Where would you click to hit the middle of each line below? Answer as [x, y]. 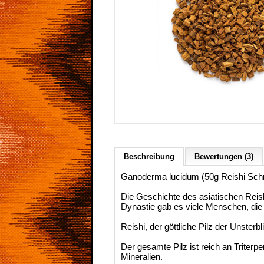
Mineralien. [142, 257]
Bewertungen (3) [224, 156]
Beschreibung [149, 156]
